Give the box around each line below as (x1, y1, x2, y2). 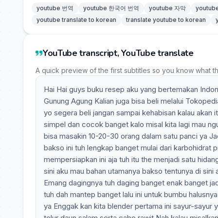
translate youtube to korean (126, 16, 206, 23)
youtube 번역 (36, 4, 73, 12)
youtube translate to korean (36, 16, 116, 23)
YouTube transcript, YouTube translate (43, 47, 194, 59)
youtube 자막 (149, 4, 186, 12)
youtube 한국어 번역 (83, 4, 139, 12)
